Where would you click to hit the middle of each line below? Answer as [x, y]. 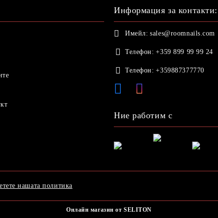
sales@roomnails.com [183, 33]
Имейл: [137, 33]
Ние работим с [143, 115]
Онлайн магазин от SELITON [109, 209]
